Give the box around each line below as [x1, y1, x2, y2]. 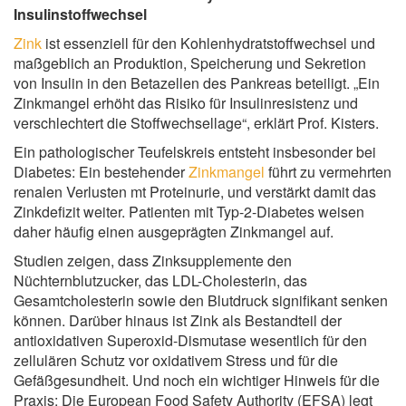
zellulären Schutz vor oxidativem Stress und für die [14, 350, 338, 372]
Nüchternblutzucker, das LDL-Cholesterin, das [14, 270, 307, 292]
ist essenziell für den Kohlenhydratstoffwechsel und [42, 33, 375, 54]
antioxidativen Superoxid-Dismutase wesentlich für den [14, 330, 367, 352]
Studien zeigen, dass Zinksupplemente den [14, 250, 292, 272]
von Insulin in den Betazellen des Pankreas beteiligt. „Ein [14, 72, 380, 94]
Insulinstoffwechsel [14, 4, 147, 25]
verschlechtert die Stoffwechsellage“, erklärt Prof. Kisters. [14, 112, 379, 134]
